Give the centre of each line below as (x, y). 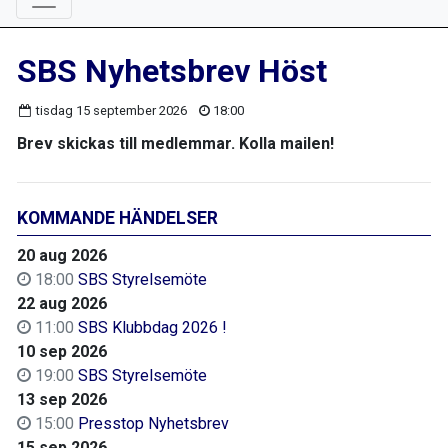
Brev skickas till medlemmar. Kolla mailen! (175, 143)
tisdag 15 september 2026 (110, 110)
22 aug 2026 (62, 303)
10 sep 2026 (62, 351)
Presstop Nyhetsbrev (153, 423)
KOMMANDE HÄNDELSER (117, 217)
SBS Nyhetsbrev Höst (172, 70)
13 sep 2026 (62, 399)
